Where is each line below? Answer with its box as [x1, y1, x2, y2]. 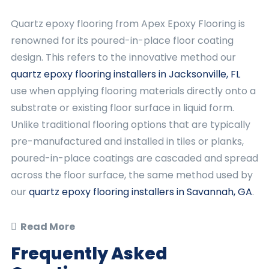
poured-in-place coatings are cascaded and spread [11, 151, 258, 165]
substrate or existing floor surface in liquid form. [11, 101, 234, 115]
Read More [20, 220, 75, 234]
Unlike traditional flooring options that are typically [11, 118, 250, 131]
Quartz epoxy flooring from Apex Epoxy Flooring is [11, 17, 245, 31]
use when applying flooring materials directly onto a [11, 84, 256, 98]
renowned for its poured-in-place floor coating [11, 34, 234, 47]
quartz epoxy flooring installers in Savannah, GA [29, 185, 252, 199]
